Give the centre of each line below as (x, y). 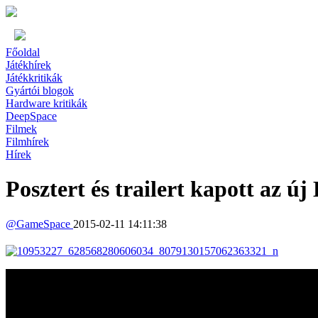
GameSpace (45, 224)
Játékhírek (28, 65)
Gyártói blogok (40, 91)
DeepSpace (31, 116)
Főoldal (23, 52)
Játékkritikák (34, 78)
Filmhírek (27, 142)
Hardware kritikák (46, 103)
